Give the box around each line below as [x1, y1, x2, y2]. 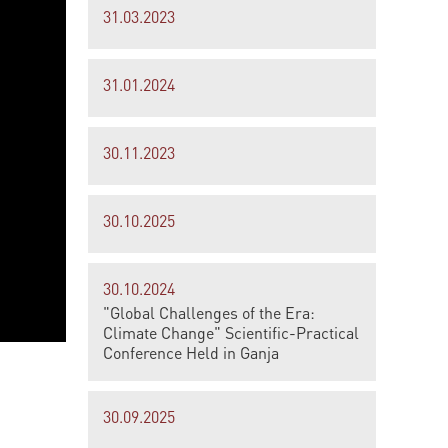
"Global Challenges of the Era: [103, 302, 315, 323]
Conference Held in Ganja [103, 342, 279, 363]
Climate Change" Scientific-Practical [103, 322, 359, 343]
